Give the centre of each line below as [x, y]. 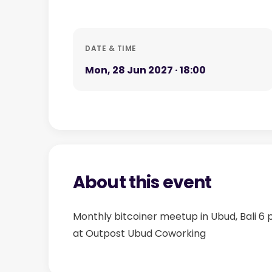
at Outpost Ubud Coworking [139, 233]
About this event [142, 182]
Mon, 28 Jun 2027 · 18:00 [145, 70]
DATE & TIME [111, 48]
